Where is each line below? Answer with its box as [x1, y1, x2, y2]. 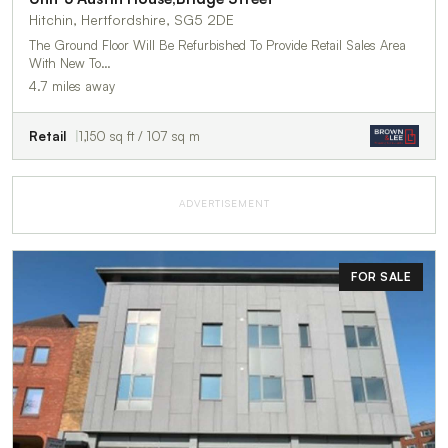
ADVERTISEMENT [178, 197, 270, 210]
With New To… [29, 55, 111, 72]
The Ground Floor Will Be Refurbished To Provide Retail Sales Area [29, 37, 406, 54]
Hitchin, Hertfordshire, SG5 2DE [29, 11, 234, 29]
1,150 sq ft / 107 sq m [79, 128, 200, 145]
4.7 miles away [29, 78, 115, 95]
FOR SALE [351, 269, 411, 285]
